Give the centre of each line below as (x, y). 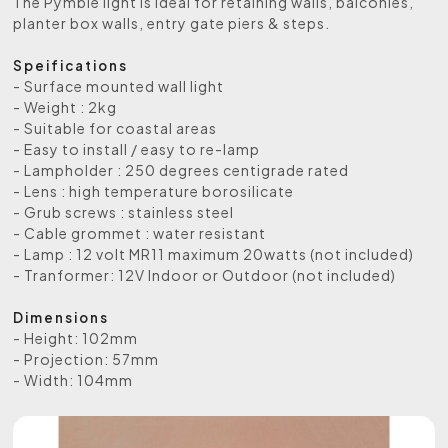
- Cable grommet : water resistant (140, 232)
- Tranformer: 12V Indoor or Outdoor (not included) (205, 274)
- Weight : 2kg (65, 106)
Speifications (71, 65)
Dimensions (61, 317)
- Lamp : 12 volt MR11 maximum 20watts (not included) (214, 253)
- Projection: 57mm (86, 358)
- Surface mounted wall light (119, 85)
